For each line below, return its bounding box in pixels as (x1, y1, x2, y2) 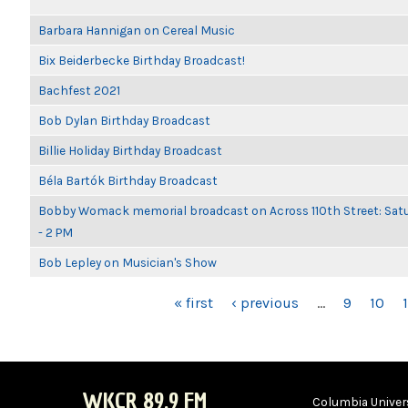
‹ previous (230, 294, 299, 311)
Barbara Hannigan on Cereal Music (38, 23, 235, 37)
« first (173, 294, 213, 311)
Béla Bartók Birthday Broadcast (38, 173, 218, 188)
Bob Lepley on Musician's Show (38, 255, 217, 270)
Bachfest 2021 (38, 83, 120, 97)
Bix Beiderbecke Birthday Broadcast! (38, 53, 245, 67)
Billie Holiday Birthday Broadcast (38, 143, 222, 158)
